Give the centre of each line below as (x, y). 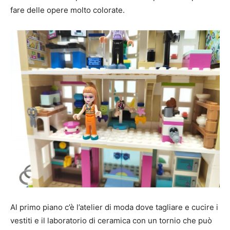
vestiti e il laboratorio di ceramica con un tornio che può (111, 220)
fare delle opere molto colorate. (68, 10)
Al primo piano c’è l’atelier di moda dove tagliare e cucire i (114, 207)
